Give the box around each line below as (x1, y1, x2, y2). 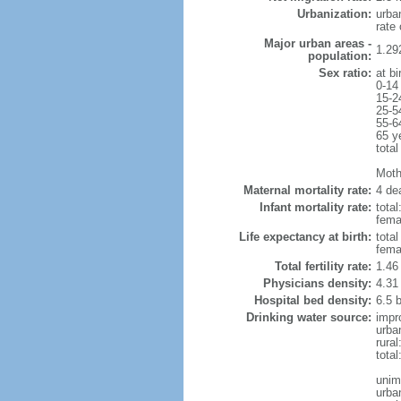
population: (307, 49, 371, 63)
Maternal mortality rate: (243, 183, 371, 197)
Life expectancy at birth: (238, 230, 371, 243)
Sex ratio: (318, 66, 371, 80)
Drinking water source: (245, 311, 371, 324)
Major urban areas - (263, 37, 371, 50)
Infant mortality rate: (259, 200, 371, 214)
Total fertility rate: (274, 260, 371, 273)
